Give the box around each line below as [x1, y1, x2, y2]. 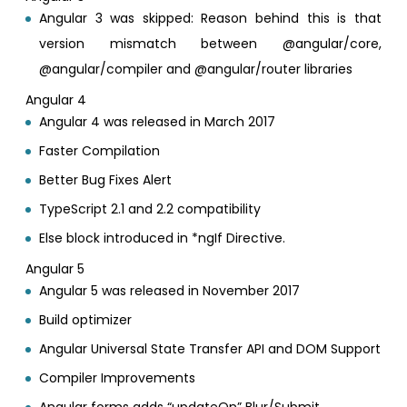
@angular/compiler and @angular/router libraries [39, 59, 353, 78]
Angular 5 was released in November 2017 [39, 281, 301, 300]
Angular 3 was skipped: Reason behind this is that [39, 8, 382, 27]
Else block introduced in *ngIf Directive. [39, 228, 286, 247]
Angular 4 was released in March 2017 [39, 112, 276, 131]
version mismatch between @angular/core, [39, 34, 382, 53]
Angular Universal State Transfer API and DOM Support [39, 339, 382, 358]
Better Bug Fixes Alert [39, 170, 173, 189]
